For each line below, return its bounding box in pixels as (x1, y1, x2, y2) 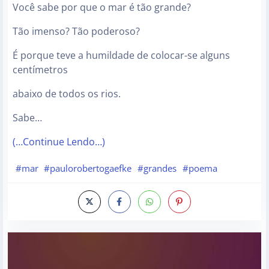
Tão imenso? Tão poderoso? (13, 25, 140, 38)
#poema (182, 162, 217, 175)
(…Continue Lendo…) (13, 135, 105, 149)
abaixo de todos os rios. (13, 87, 121, 101)
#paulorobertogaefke (44, 162, 132, 175)
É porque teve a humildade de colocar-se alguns (13, 49, 230, 62)
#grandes (137, 162, 177, 175)
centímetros (13, 63, 68, 77)
